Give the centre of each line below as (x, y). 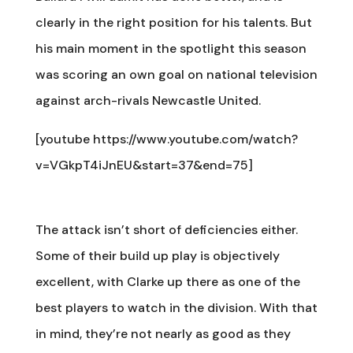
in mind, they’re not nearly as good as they (163, 333)
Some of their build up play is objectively (157, 255)
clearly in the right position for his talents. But (173, 22)
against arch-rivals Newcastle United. (148, 100)
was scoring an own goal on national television (176, 74)
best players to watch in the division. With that (176, 307)
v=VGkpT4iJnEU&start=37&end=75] (144, 165)
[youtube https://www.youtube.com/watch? (166, 139)
